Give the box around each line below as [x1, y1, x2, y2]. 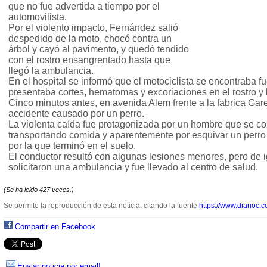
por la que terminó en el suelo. [8, 141, 136, 151]
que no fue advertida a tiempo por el [8, 1, 160, 12]
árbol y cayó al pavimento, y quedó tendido [8, 44, 189, 55]
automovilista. [8, 12, 67, 23]
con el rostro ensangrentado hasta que [8, 55, 170, 66]
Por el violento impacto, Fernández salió [8, 23, 178, 33]
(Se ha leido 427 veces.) [4, 186, 74, 194]
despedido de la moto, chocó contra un [8, 33, 172, 44]
